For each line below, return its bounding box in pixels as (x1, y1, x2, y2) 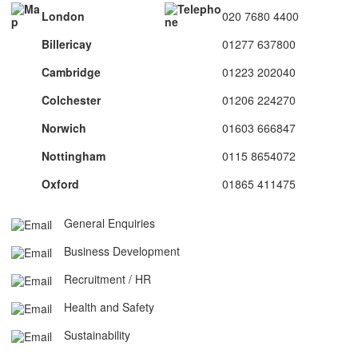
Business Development (60, 243, 180, 259)
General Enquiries (60, 215, 155, 231)
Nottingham (42, 148, 105, 164)
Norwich (42, 120, 86, 136)
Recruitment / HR (60, 271, 151, 287)
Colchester (42, 92, 101, 108)
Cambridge (42, 64, 101, 80)
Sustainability (60, 327, 130, 343)
